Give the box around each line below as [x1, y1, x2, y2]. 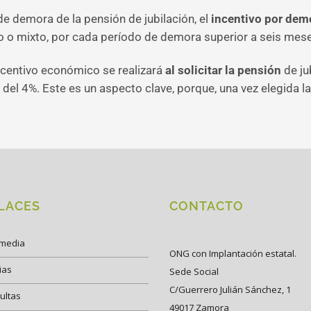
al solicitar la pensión [165, 63, 281, 77]
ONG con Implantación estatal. [169, 246, 296, 260]
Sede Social [169, 264, 219, 278]
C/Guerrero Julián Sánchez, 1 [169, 283, 291, 296]
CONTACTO [169, 199, 244, 213]
